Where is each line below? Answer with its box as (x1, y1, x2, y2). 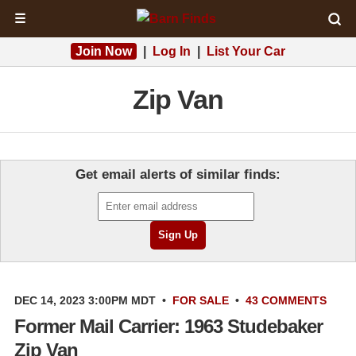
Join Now (75, 44, 132, 58)
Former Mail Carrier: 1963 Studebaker (14, 315, 323, 337)
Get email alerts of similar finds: (75, 167, 281, 182)
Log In (153, 44, 191, 58)
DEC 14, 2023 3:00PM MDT (14, 294, 156, 307)
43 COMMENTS (246, 294, 327, 307)
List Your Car (207, 44, 285, 58)
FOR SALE (172, 294, 229, 307)
